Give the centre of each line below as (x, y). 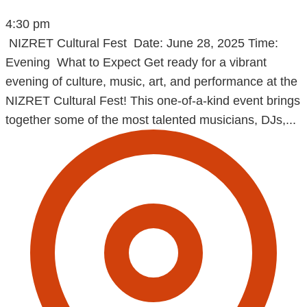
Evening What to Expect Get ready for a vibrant (136, 63)
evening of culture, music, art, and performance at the (151, 82)
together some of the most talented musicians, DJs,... (151, 120)
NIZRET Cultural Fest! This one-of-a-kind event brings (153, 101)
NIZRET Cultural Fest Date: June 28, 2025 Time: (142, 44)
